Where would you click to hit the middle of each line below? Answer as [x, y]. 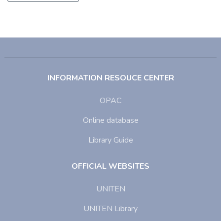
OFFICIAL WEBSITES [110, 166]
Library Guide [110, 140]
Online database [110, 120]
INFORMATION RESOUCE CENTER [110, 78]
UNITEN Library [110, 209]
